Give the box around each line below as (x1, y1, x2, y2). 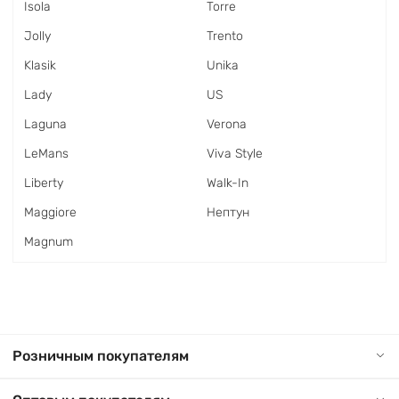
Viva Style (207, 146, 263, 161)
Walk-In (207, 175, 248, 191)
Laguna (24, 117, 67, 132)
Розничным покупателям (12, 347, 189, 364)
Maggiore (24, 205, 77, 220)
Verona (207, 117, 247, 132)
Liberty (24, 175, 63, 191)
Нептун (207, 205, 249, 220)
